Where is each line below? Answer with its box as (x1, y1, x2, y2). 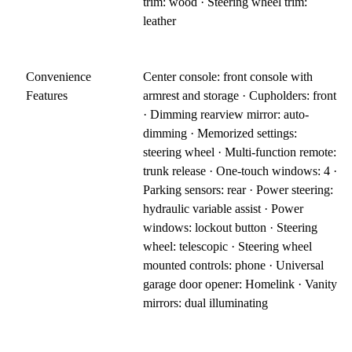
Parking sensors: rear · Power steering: (143, 183, 334, 197)
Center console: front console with (143, 70, 313, 84)
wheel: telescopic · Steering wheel (143, 240, 313, 254)
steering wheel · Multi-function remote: (143, 145, 337, 159)
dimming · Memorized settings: (143, 126, 298, 141)
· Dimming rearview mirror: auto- (143, 108, 310, 122)
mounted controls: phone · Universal (143, 258, 324, 273)
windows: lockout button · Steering (143, 221, 318, 235)
